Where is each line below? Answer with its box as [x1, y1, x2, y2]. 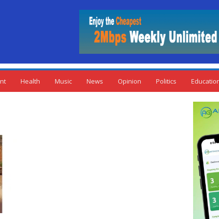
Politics [156, 77, 176, 86]
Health [21, 77, 40, 86]
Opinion [118, 77, 141, 86]
